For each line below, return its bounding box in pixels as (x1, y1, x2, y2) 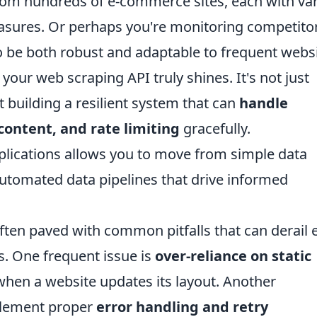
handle (239, 93, 288, 113)
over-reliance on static (155, 246, 311, 265)
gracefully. (180, 118, 250, 138)
